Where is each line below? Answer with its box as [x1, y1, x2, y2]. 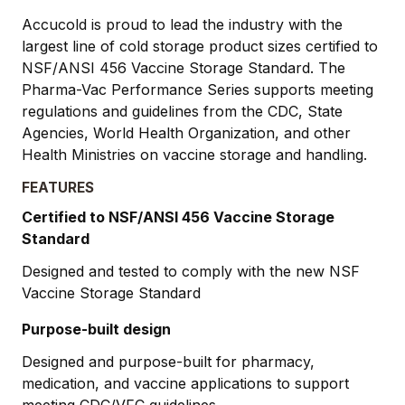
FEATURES [22, 178, 94, 196]
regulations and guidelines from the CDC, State [22, 101, 343, 120]
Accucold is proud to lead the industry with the [22, 14, 343, 33]
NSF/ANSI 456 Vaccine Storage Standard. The [22, 58, 345, 77]
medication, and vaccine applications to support [22, 373, 349, 392]
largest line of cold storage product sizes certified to [22, 36, 378, 55]
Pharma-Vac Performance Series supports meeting [22, 80, 373, 99]
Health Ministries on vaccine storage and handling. [22, 145, 367, 164]
